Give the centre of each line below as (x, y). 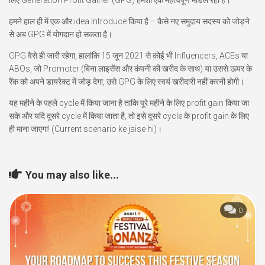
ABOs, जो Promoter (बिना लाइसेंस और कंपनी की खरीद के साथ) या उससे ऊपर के (130, 69)
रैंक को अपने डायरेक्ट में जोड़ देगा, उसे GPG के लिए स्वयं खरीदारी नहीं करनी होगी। (127, 82)
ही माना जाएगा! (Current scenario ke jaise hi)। (85, 129)
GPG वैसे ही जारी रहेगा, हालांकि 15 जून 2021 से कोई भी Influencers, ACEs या (128, 56)
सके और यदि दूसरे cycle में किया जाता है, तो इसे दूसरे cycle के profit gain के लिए (129, 116)
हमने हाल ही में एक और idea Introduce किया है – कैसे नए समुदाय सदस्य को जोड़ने (129, 21)
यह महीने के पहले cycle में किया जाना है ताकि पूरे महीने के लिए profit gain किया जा (129, 103)
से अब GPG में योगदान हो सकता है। (61, 34)
